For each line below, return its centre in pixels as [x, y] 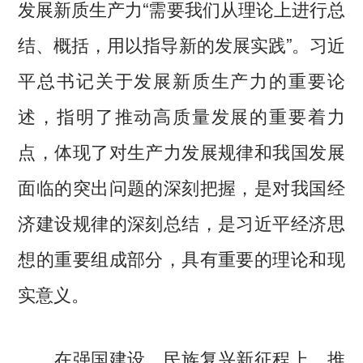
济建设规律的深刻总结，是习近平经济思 [181, 222]
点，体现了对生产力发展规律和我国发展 [181, 150]
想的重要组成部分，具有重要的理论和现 [181, 257]
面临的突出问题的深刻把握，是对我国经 [181, 186]
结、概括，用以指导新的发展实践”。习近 [181, 43]
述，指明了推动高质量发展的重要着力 [181, 115]
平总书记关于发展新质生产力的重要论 [181, 79]
